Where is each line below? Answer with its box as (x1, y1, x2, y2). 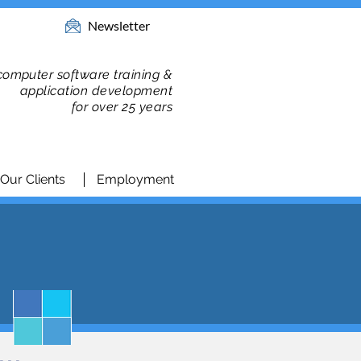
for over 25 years (71, 99, 172, 114)
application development (19, 83, 172, 98)
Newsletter (82, 18, 155, 33)
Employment (97, 172, 174, 187)
